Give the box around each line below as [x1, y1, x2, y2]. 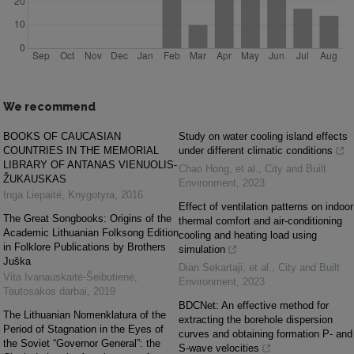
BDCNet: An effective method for [179, 299, 329, 312]
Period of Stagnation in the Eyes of [3, 323, 164, 336]
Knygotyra [68, 189, 115, 201]
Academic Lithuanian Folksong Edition [3, 227, 179, 239]
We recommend [3, 100, 96, 114]
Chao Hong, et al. [179, 163, 258, 175]
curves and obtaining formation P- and [179, 328, 352, 341]
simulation [179, 243, 225, 256]
